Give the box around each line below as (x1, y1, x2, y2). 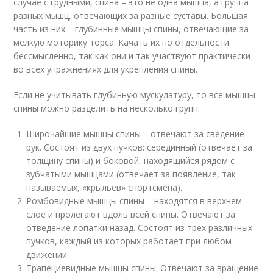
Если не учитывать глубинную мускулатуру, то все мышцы (13, 89, 256, 101)
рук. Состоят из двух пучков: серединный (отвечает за (26, 141, 253, 153)
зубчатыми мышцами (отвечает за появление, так (26, 168, 236, 180)
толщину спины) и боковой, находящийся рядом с (26, 155, 235, 166)
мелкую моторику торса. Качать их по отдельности (13, 37, 230, 48)
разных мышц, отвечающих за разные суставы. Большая (13, 10, 249, 21)
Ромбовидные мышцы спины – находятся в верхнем (26, 195, 243, 207)
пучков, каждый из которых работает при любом (26, 235, 232, 247)
